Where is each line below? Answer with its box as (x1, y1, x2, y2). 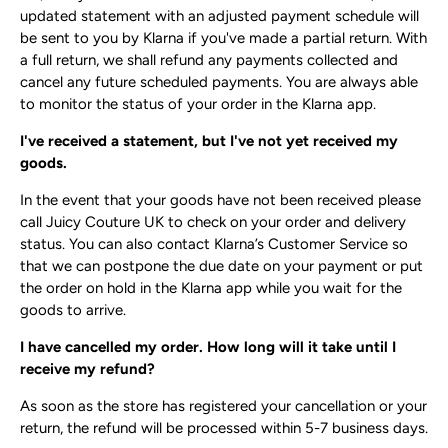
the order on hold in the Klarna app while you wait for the (20, 279, 402, 298)
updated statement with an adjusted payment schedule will (20, 7, 419, 26)
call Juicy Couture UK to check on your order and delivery (20, 213, 406, 232)
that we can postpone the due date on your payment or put (20, 257, 423, 276)
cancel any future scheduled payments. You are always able (20, 73, 418, 92)
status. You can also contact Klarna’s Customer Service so (20, 235, 408, 254)
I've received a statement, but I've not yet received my (20, 132, 398, 151)
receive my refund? (20, 360, 155, 379)
